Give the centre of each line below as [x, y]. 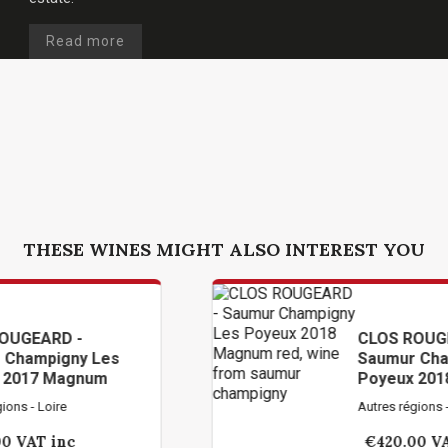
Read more [85, 41]
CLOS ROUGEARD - [329, 338]
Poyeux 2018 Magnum [342, 378]
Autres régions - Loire [321, 406]
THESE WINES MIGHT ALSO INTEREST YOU [224, 249]
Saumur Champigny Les [348, 358]
